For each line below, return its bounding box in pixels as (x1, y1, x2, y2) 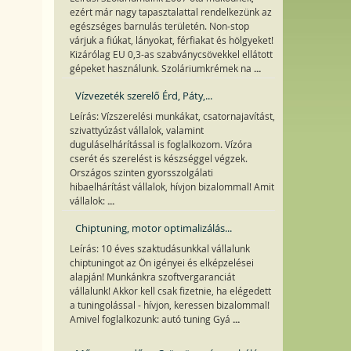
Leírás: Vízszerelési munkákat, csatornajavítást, (69, 110, 275, 122)
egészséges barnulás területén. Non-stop (69, 20, 249, 32)
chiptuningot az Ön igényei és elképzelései (69, 257, 254, 269)
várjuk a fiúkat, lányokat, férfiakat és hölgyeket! (69, 34, 273, 46)
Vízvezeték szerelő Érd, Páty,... (74, 89, 212, 103)
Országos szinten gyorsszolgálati (69, 167, 213, 179)
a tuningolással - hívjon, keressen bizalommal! (69, 299, 270, 311)
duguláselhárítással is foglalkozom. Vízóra (69, 139, 252, 150)
